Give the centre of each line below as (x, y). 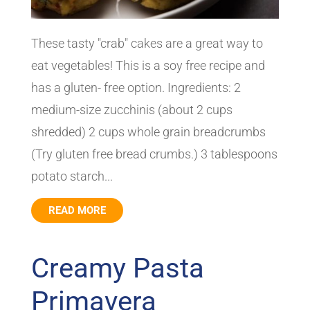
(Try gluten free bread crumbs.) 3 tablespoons (154, 154)
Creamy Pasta (117, 268)
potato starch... (72, 176)
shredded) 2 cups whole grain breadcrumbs (148, 131)
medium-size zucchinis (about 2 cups (131, 109)
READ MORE (77, 210)
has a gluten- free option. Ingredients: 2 (136, 87)
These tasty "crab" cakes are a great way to (147, 43)
